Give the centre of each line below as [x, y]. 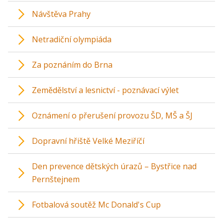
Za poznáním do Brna [72, 65]
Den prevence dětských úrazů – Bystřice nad [114, 167]
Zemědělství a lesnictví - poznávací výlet [105, 90]
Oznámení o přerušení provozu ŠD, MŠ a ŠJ [112, 116]
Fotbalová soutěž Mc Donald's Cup [96, 205]
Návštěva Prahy [61, 14]
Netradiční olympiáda [72, 40]
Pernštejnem [56, 179]
